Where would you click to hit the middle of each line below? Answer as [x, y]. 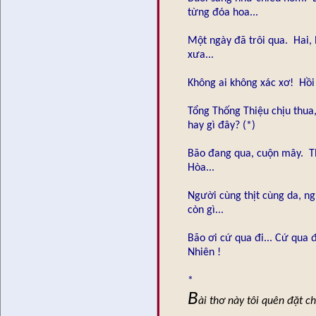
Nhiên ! [206, 252]
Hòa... [201, 168]
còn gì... [206, 210]
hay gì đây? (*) [221, 125]
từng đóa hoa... [223, 12]
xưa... [201, 55]
